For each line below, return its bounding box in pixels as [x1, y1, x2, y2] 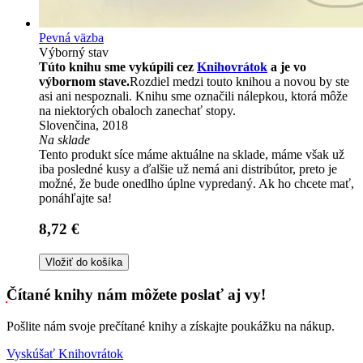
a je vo [267, 59, 306, 74]
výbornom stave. [39, 74, 130, 88]
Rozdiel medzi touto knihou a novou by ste [130, 74, 349, 88]
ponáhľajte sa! [39, 190, 112, 205]
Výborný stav [39, 45, 109, 59]
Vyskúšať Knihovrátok [6, 346, 123, 361]
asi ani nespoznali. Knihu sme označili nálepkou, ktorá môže [39, 88, 348, 103]
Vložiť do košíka [45, 256, 122, 269]
